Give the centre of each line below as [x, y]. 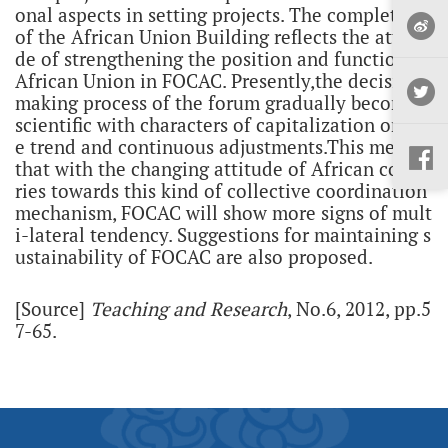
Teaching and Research [188, 309]
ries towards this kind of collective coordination [221, 191]
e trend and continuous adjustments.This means [219, 147]
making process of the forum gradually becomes [220, 103]
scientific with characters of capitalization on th [220, 125]
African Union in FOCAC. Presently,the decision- [221, 81]
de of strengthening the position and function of [222, 59]
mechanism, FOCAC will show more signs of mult [223, 213]
